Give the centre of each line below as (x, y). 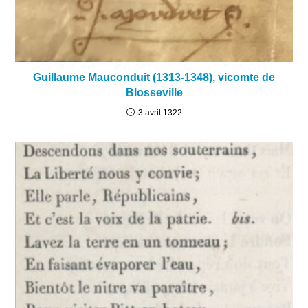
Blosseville (154, 93)
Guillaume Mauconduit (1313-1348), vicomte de (154, 78)
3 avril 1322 (160, 113)
